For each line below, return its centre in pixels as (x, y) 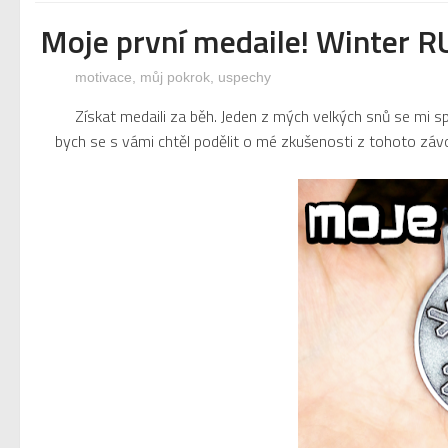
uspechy (244, 76)
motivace (103, 76)
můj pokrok (174, 76)
